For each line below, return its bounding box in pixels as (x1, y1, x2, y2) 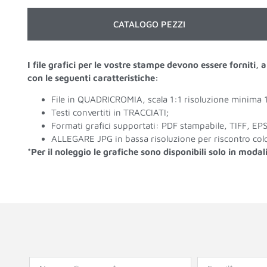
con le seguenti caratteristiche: (27, 72, 159, 83)
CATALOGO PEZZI (113, 18, 186, 29)
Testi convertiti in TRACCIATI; (51, 107, 169, 118)
